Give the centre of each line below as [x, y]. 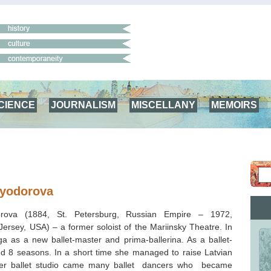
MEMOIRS [234, 105]
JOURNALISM [83, 105]
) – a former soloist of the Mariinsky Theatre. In [139, 227]
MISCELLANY [163, 105]
